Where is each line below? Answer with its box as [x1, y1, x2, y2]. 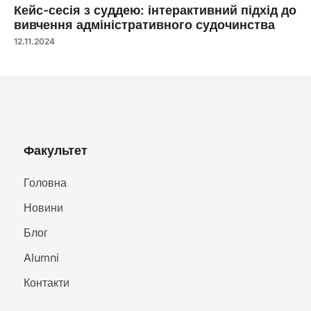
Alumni [23, 250, 59, 264]
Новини [23, 200, 63, 215]
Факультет [23, 142, 87, 158]
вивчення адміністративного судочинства [14, 17, 275, 32]
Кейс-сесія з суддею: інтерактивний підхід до [14, 2, 296, 17]
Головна [23, 175, 67, 190]
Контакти [23, 275, 69, 289]
